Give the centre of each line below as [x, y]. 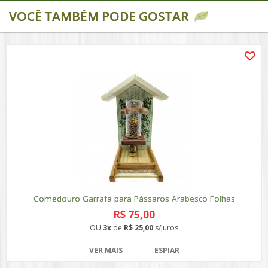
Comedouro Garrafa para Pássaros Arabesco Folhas [134, 199]
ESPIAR [167, 250]
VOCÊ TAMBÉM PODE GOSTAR [99, 16]
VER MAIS [106, 250]
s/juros [166, 228]
